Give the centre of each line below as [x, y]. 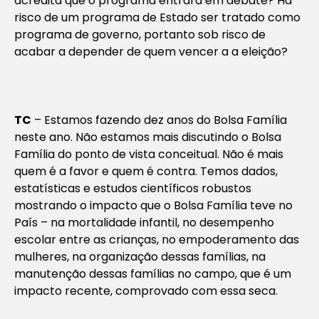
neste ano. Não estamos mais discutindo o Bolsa [148, 137]
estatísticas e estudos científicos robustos [133, 188]
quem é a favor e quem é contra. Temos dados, [146, 171]
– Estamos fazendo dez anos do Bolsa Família [159, 120]
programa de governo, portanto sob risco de [140, 34]
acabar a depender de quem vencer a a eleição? [151, 51]
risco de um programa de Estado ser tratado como [157, 17]
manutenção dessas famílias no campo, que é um [153, 273]
